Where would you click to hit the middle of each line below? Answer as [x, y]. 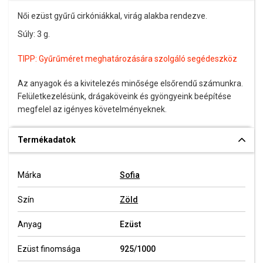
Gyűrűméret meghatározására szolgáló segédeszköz [138, 59]
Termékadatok [47, 140]
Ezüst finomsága [49, 249]
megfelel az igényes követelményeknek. [92, 109]
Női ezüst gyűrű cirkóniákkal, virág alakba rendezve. [112, 16]
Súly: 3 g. [34, 34]
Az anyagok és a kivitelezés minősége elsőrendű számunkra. [130, 83]
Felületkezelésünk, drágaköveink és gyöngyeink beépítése [124, 96]
